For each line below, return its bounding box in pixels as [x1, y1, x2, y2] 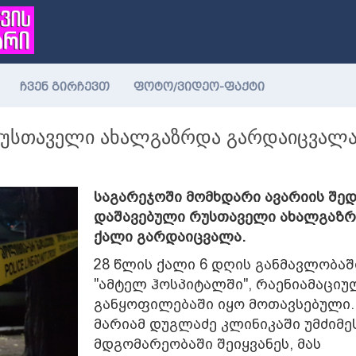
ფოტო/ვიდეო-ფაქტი [133, 80, 265, 94]
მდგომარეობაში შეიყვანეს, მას [93, 335, 321, 352]
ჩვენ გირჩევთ [20, 80, 110, 94]
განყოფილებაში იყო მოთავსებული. [93, 296, 354, 312]
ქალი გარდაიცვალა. [93, 228, 246, 245]
